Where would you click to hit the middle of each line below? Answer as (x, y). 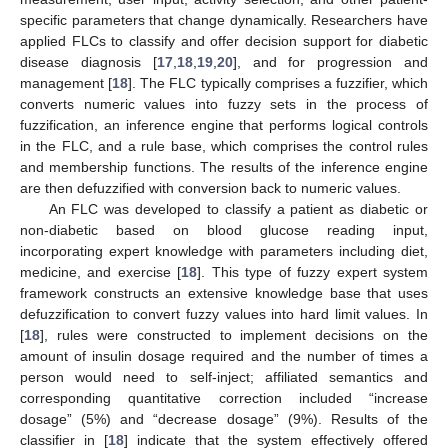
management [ (66, 82)
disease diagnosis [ (88, 61)
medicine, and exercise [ (101, 271)
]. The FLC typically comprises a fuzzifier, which (278, 82)
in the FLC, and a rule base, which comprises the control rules (224, 145)
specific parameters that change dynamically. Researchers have (224, 19)
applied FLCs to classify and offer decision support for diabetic (224, 40)
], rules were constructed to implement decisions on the (234, 334)
